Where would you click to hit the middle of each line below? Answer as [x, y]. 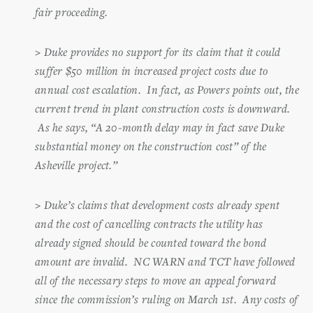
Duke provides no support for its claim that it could [162, 51]
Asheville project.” [79, 165]
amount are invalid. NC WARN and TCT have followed [165, 261]
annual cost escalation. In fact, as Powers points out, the [167, 89]
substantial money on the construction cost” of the [151, 146]
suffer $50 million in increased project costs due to [151, 70]
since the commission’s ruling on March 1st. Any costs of [167, 299]
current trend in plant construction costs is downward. [163, 108]
